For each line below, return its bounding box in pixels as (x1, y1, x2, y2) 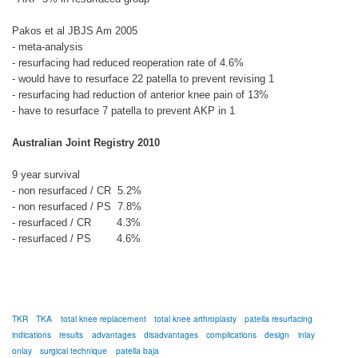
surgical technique (40, 344, 108, 356)
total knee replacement (60, 312, 146, 324)
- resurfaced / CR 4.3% (12, 216, 153, 229)
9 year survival (12, 168, 80, 181)
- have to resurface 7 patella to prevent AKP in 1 (12, 104, 235, 117)
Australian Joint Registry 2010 (12, 136, 160, 149)
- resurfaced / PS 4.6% (12, 232, 141, 245)
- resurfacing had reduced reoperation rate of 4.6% (12, 56, 244, 69)
